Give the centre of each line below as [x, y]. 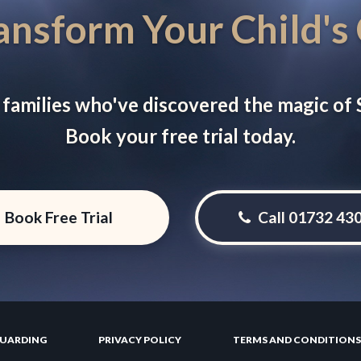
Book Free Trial [58, 218]
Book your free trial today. [180, 136]
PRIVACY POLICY [140, 340]
